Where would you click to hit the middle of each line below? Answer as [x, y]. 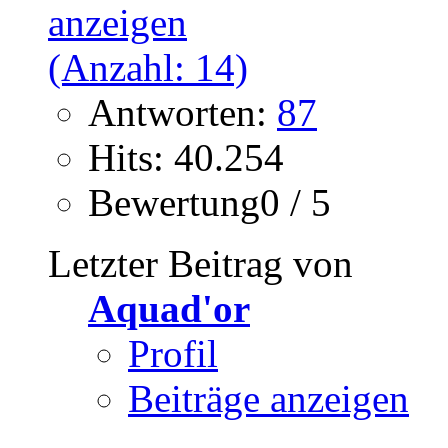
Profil [173, 354]
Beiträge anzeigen [268, 399]
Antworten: [182, 113]
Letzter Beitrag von [200, 264]
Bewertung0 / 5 [209, 203]
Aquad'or [169, 309]
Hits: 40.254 [186, 158]
